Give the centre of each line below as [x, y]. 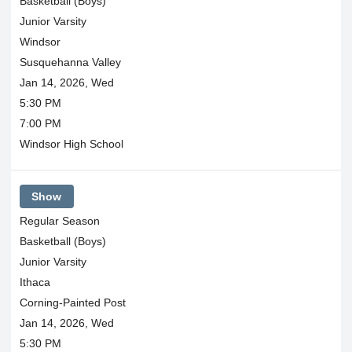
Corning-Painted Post [72, 302]
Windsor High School [71, 143]
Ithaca [35, 282]
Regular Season [59, 221]
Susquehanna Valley [70, 62]
